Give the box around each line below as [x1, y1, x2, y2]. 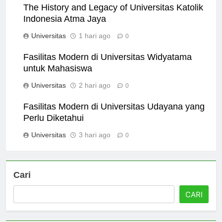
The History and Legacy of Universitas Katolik [23, 11, 203, 21]
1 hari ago [79, 40, 111, 49]
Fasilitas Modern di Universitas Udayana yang [23, 110, 205, 120]
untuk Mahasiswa [23, 72, 92, 82]
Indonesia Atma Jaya [23, 22, 106, 33]
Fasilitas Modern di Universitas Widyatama [23, 60, 192, 71]
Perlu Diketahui [23, 121, 84, 132]
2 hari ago [79, 90, 111, 98]
